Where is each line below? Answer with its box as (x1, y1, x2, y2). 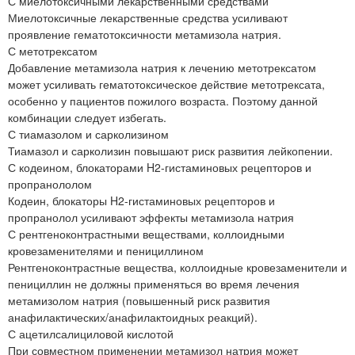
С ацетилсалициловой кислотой (8, 326, 174, 342)
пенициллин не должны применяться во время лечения (8, 276, 300, 292)
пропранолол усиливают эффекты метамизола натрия (8, 209, 294, 226)
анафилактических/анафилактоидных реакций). (8, 309, 258, 326)
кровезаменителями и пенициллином (8, 242, 204, 259)
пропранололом (8, 176, 92, 193)
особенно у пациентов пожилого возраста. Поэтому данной (8, 93, 318, 109)
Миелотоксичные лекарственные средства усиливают (8, 10, 288, 26)
